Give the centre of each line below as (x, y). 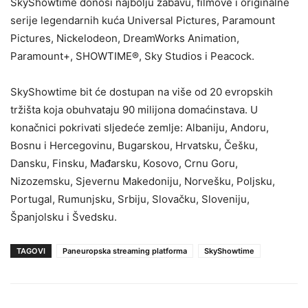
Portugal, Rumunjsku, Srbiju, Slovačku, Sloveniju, (130, 199)
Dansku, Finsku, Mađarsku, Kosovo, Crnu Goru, (124, 163)
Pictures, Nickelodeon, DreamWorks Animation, (125, 38)
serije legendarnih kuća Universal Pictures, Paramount (143, 20)
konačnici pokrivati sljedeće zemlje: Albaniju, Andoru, (140, 127)
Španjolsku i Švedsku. (64, 217)
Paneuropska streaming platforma (125, 251)
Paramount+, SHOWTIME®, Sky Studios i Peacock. (132, 56)
